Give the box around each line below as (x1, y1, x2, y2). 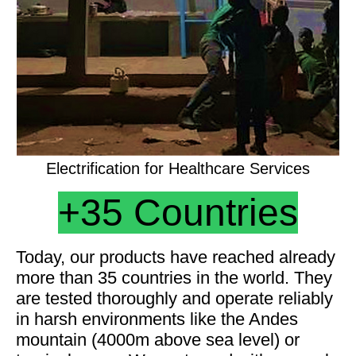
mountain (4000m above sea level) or (16, 329, 300, 350)
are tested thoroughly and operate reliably (16, 288, 333, 308)
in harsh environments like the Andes (16, 308, 298, 329)
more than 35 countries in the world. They (16, 267, 332, 288)
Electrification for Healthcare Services (46, 159, 310, 177)
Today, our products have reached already (16, 246, 335, 267)
